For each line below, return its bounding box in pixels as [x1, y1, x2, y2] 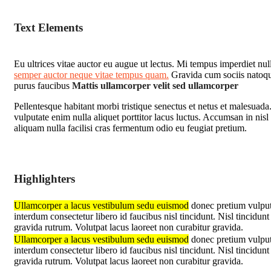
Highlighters [14, 172, 75, 185]
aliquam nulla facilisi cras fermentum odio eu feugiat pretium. [14, 123, 247, 133]
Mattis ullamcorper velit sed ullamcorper [72, 80, 238, 91]
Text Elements [14, 21, 83, 34]
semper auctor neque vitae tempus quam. [14, 70, 169, 80]
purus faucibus [14, 80, 72, 91]
